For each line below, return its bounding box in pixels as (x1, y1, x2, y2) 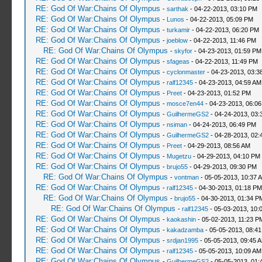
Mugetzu (166, 153, 191, 160)
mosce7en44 (166, 100, 204, 107)
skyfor (174, 47, 192, 54)
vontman (174, 174, 199, 181)
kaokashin (166, 216, 196, 223)
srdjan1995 (166, 237, 198, 244)
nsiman (166, 121, 187, 128)
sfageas (166, 58, 189, 65)
